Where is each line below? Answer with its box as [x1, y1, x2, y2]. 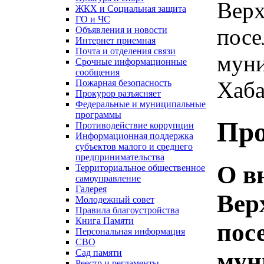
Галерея [75, 184, 107, 194]
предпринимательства [75, 152, 164, 163]
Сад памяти [75, 247, 122, 258]
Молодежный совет [75, 194, 154, 205]
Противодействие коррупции [75, 120, 194, 131]
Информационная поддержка [75, 131, 193, 141]
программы [75, 110, 121, 120]
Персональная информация [75, 226, 185, 237]
